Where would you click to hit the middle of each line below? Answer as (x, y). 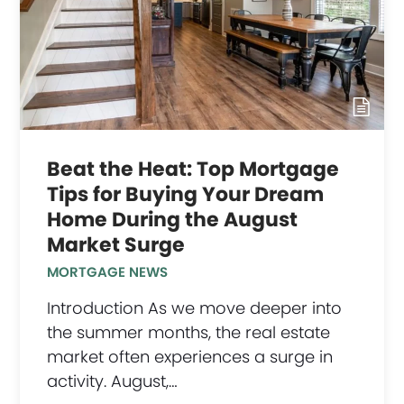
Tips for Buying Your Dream (186, 194)
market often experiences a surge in (190, 356)
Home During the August (173, 219)
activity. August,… (113, 381)
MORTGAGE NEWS (108, 271)
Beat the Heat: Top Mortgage (193, 169)
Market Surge (116, 244)
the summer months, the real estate (189, 332)
